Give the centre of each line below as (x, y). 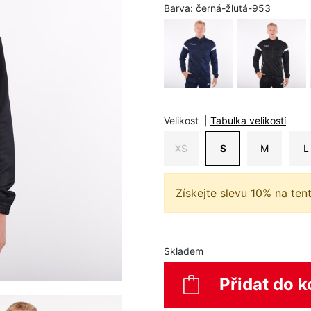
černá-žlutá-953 (233, 8)
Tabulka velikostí (248, 120)
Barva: (180, 8)
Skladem (184, 251)
